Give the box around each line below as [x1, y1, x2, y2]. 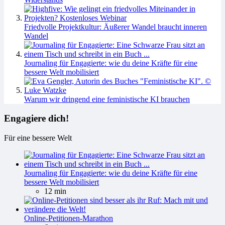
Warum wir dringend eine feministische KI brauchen [24, 94, 190, 103]
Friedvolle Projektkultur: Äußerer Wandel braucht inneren [24, 22, 207, 31]
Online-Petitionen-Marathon [24, 214, 113, 223]
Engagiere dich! [4, 113, 69, 124]
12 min [44, 187, 66, 196]
